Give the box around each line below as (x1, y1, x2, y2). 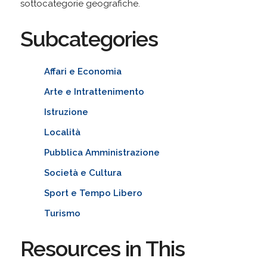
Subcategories (20, 26, 158, 51)
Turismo (44, 207, 80, 219)
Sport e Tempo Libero (44, 187, 142, 198)
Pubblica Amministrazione (44, 147, 160, 158)
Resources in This (20, 235, 185, 261)
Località (44, 126, 80, 138)
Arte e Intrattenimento (44, 86, 144, 97)
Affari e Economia (44, 66, 122, 77)
